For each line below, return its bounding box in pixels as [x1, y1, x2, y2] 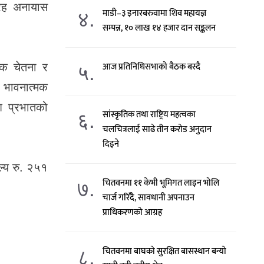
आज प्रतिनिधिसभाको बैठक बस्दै [103, 60, 201, 74]
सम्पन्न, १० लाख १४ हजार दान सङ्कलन [103, 21, 216, 35]
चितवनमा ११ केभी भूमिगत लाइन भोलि [103, 176, 220, 190]
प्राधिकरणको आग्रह [103, 205, 163, 220]
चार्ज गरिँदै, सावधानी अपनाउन [103, 190, 195, 205]
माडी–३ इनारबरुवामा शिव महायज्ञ [103, 6, 207, 21]
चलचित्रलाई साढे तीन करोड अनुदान [103, 122, 212, 137]
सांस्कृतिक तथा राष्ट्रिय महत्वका [103, 107, 196, 122]
